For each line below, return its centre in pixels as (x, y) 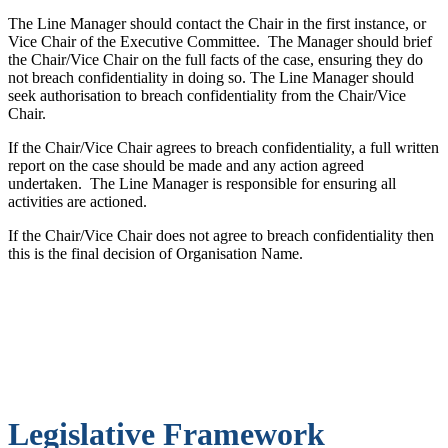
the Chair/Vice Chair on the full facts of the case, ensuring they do (215, 59)
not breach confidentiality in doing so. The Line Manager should (211, 77)
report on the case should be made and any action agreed (186, 165)
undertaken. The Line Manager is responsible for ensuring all (202, 183)
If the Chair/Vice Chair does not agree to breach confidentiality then (221, 235)
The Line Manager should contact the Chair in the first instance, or (217, 23)
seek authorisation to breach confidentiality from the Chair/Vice (207, 95)
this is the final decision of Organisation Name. (155, 253)
